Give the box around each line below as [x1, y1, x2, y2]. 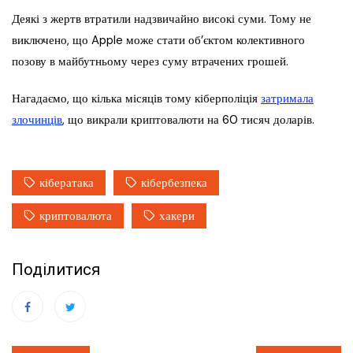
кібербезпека [141, 175, 207, 191]
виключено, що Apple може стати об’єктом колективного [12, 32, 305, 49]
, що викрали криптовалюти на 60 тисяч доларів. [62, 112, 314, 128]
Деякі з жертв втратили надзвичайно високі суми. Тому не [12, 11, 311, 28]
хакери [159, 208, 195, 225]
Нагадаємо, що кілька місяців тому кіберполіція [12, 91, 261, 107]
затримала [261, 91, 314, 107]
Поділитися [12, 260, 100, 280]
